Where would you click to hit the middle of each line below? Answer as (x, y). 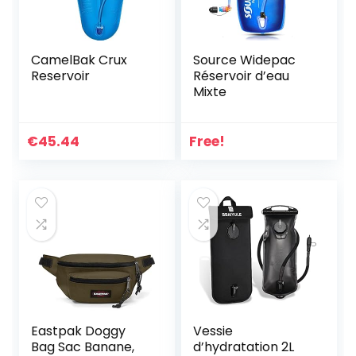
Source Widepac (245, 60)
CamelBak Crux (79, 60)
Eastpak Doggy (79, 331)
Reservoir (61, 76)
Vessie (213, 331)
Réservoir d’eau (242, 76)
